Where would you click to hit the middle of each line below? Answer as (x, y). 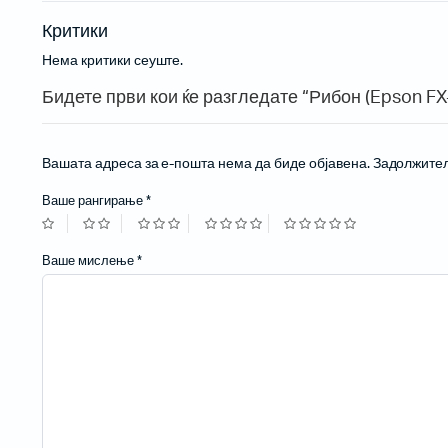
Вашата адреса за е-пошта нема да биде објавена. (206, 164)
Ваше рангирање (94, 201)
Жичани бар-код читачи (149, 24)
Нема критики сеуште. (113, 61)
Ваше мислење (89, 262)
